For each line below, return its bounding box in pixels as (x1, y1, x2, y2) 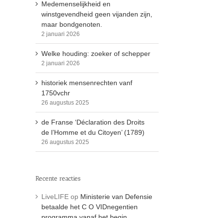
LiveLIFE (41, 192, 69, 200)
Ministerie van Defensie (80, 192, 152, 200)
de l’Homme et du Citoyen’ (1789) (41, 128, 145, 137)
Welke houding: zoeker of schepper (41, 50, 150, 58)
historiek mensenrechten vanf (41, 79, 132, 87)
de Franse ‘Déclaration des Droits (41, 118, 145, 127)
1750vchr (41, 89, 70, 97)
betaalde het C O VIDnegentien (41, 202, 138, 211)
